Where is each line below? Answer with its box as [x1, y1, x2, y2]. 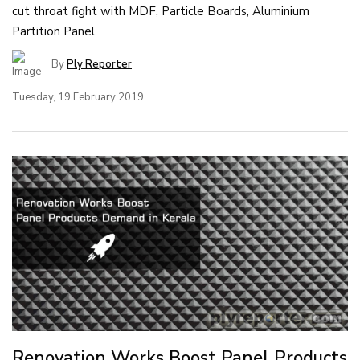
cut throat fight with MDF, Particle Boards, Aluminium [12, 2, 309, 19]
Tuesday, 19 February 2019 [12, 89, 144, 104]
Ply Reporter [67, 56, 132, 72]
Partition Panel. [12, 22, 97, 39]
